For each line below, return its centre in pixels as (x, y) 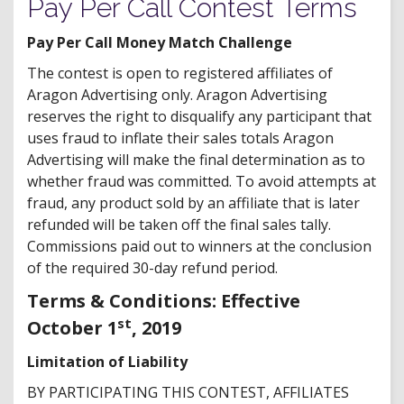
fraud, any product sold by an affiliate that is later (193, 203)
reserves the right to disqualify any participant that (199, 116)
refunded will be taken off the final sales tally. (179, 225)
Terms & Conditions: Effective (164, 301)
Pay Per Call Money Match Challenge (160, 42)
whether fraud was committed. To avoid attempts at (202, 181)
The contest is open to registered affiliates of (180, 73)
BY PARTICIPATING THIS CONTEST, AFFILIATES (188, 392)
